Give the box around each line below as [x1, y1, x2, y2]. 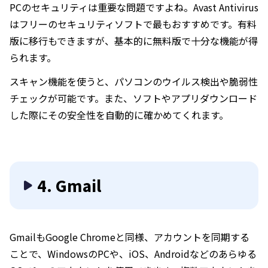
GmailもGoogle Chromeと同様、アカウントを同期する [10, 230, 249, 244]
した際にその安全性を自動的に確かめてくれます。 [10, 108, 229, 122]
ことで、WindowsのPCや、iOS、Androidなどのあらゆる [10, 246, 257, 261]
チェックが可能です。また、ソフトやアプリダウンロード [10, 91, 257, 105]
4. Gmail [37, 174, 102, 196]
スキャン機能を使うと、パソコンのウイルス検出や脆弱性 [10, 74, 258, 89]
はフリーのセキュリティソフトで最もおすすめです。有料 [10, 17, 257, 31]
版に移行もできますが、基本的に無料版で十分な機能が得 [10, 33, 258, 48]
